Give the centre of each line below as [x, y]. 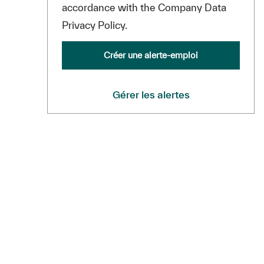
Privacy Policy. [95, 25]
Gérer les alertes [151, 95]
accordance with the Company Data [144, 8]
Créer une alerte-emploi [151, 55]
